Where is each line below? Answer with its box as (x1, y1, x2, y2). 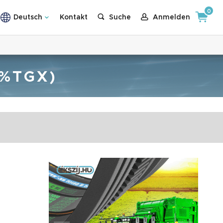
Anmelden (153, 14, 190, 21)
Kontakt (59, 14, 88, 21)
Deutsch (13, 14, 42, 21)
